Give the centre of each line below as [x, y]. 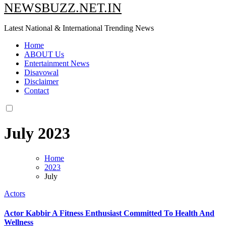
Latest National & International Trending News [79, 28]
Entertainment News [57, 63]
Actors [15, 193]
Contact [37, 90]
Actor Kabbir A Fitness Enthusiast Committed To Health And [109, 213]
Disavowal [41, 72]
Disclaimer [41, 81]
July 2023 [37, 133]
